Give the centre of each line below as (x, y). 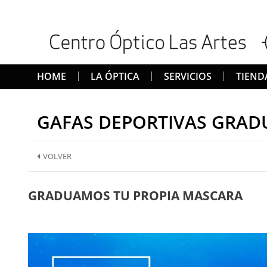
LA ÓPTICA (115, 76)
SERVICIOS (188, 76)
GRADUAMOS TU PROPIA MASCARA (135, 195)
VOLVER (57, 156)
